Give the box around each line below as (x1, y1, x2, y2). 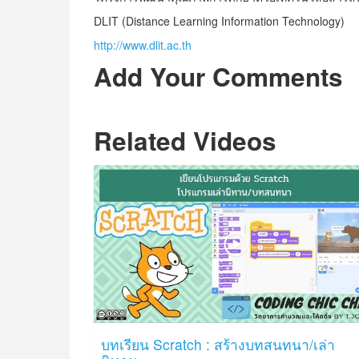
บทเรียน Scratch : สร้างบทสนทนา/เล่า (101, 334, 335, 355)
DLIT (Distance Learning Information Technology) (94, 12, 345, 29)
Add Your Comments (94, 58, 343, 95)
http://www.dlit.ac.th (94, 36, 192, 53)
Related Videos (94, 122, 276, 159)
